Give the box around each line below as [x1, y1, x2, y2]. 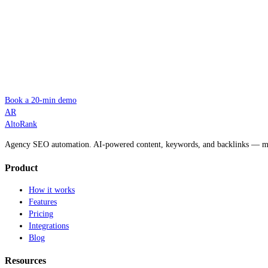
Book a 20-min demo [5, 96, 77, 105]
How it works [29, 185, 75, 194]
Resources [5, 255, 46, 267]
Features [29, 197, 57, 206]
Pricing [29, 209, 53, 218]
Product [5, 162, 38, 173]
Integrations [29, 221, 69, 230]
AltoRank [5, 120, 37, 129]
